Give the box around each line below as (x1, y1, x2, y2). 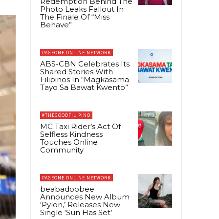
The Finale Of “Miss (40, 12, 109, 22)
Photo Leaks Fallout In (40, 4, 124, 14)
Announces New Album (40, 192, 130, 201)
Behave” (40, 20, 72, 29)
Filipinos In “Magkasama (40, 74, 129, 84)
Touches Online (40, 137, 98, 147)
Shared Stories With (40, 66, 113, 76)
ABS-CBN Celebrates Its (40, 59, 130, 68)
